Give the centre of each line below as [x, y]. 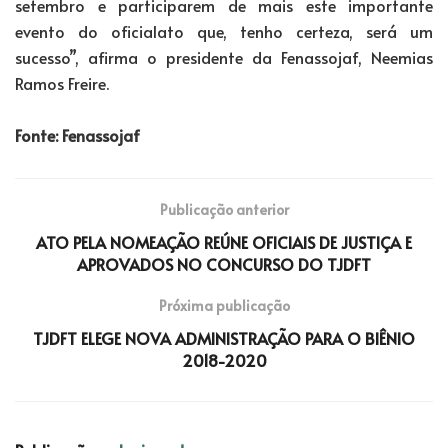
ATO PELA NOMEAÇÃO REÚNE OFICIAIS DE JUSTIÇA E [224, 241]
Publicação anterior [224, 209]
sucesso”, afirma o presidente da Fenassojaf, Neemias [224, 56]
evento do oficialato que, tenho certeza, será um [224, 30]
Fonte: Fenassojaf [77, 134]
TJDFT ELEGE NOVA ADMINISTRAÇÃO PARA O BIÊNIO [224, 337]
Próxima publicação [224, 305]
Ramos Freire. [64, 82]
